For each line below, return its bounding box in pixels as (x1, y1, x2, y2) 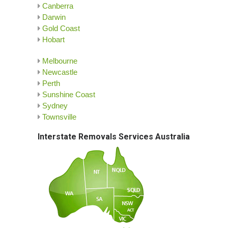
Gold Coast (42, 24, 80, 33)
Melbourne (42, 56, 77, 66)
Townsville (42, 112, 76, 122)
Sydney (42, 101, 68, 110)
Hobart (42, 35, 65, 44)
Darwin (42, 13, 66, 22)
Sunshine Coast (42, 90, 95, 99)
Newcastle (42, 68, 77, 77)
